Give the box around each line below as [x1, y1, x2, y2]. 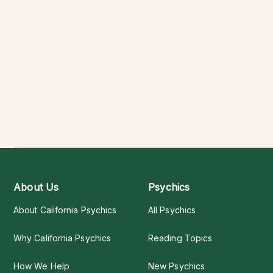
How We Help [13, 261, 69, 272]
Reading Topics [148, 233, 213, 244]
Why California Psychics [13, 233, 112, 244]
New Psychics [148, 261, 205, 272]
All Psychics [148, 205, 196, 216]
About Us [13, 181, 59, 194]
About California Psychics [13, 205, 117, 216]
